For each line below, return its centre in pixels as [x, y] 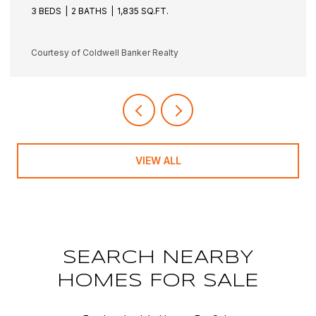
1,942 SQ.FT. [144, 11]
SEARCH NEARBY [158, 257]
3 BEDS [46, 11]
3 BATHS [90, 11]
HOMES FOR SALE [158, 281]
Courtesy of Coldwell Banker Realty [105, 52]
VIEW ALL [158, 160]
